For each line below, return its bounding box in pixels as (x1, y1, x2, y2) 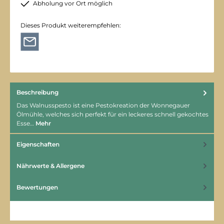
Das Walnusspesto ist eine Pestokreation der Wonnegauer (16, 101, 190, 109)
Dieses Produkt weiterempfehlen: (20, 21, 121, 29)
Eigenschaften (16, 140, 59, 148)
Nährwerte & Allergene (16, 161, 84, 169)
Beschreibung (16, 88, 58, 96)
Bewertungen (16, 183, 58, 191)
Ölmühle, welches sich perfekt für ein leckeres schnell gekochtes (16, 110, 208, 118)
